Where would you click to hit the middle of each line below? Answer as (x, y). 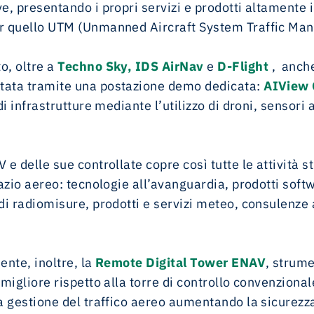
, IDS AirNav (165, 66)
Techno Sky (93, 66)
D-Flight (245, 66)
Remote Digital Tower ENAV (180, 262)
